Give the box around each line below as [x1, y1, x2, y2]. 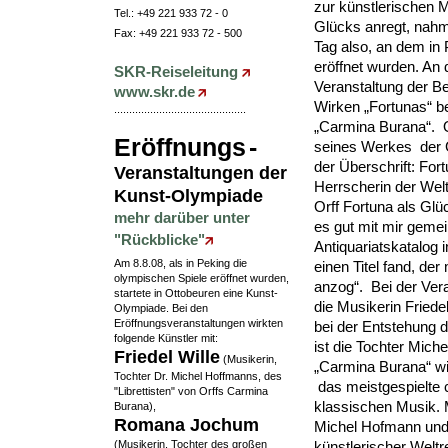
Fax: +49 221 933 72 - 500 [114, 27, 242, 39]
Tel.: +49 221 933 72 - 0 [114, 7, 228, 19]
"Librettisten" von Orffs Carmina [114, 385, 268, 397]
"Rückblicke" [114, 231, 205, 248]
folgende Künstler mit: [114, 332, 218, 344]
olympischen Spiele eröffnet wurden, [114, 272, 289, 284]
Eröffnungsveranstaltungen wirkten [114, 317, 283, 329]
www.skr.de [114, 83, 195, 100]
